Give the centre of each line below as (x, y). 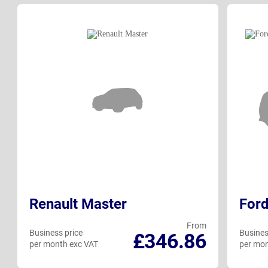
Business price (56, 233)
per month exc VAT (64, 244)
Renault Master (78, 204)
